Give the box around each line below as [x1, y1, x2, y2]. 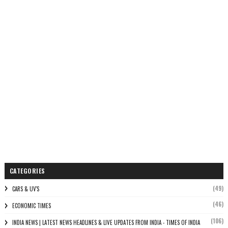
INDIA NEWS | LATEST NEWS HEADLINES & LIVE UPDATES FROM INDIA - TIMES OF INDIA [12, 218, 200, 226]
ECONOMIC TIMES [12, 202, 51, 210]
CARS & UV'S [12, 185, 39, 193]
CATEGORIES [9, 166, 45, 175]
